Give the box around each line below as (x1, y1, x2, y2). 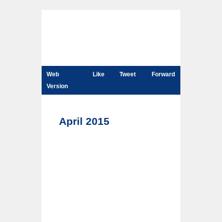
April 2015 (59, 115, 110, 127)
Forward (151, 71, 175, 78)
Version (47, 83, 68, 90)
